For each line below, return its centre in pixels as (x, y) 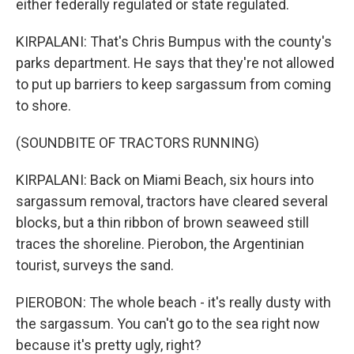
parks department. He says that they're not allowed (175, 63)
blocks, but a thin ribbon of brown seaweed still (162, 222)
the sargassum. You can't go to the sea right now (168, 324)
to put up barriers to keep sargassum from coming (173, 84)
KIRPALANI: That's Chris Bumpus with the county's (174, 41)
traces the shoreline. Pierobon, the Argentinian (160, 244)
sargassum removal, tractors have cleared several (172, 201)
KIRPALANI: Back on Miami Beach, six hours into (165, 180)
